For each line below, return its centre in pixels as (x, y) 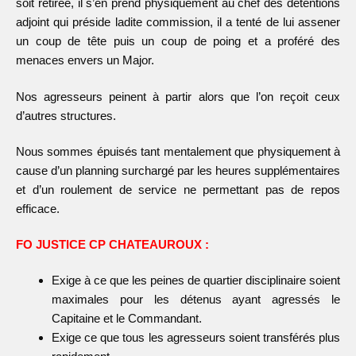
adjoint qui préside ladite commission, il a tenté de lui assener (178, 22)
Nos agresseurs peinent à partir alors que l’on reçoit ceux (178, 96)
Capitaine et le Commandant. (127, 319)
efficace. (38, 208)
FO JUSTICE (51, 244)
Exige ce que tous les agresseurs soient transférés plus (196, 338)
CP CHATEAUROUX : (147, 244)
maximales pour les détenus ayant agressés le (196, 300)
